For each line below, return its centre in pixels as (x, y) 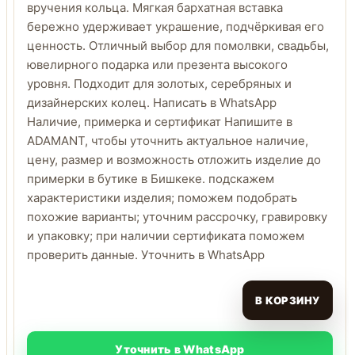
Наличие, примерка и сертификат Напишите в (160, 122)
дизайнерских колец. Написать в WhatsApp (152, 103)
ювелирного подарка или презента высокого (157, 65)
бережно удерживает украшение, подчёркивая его (176, 27)
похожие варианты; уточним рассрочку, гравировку (177, 217)
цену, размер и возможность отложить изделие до (174, 160)
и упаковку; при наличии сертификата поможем (166, 236)
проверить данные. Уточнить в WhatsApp (146, 255)
